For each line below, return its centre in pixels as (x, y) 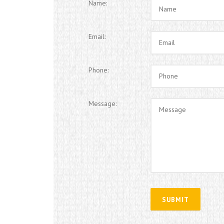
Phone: (98, 70)
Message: (102, 103)
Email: (97, 36)
